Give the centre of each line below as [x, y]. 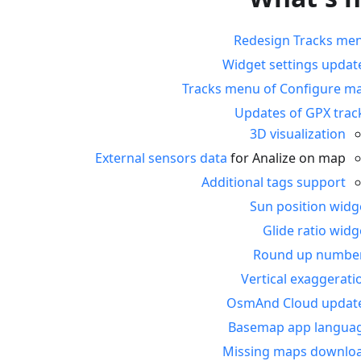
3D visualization [298, 134]
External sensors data [161, 158]
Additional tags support [274, 183]
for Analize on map [286, 158]
